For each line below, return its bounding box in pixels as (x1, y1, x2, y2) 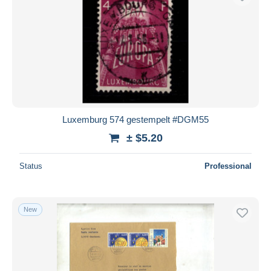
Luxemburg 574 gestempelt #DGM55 (62, 114, 209, 125)
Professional (204, 161, 252, 171)
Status (19, 161, 42, 171)
